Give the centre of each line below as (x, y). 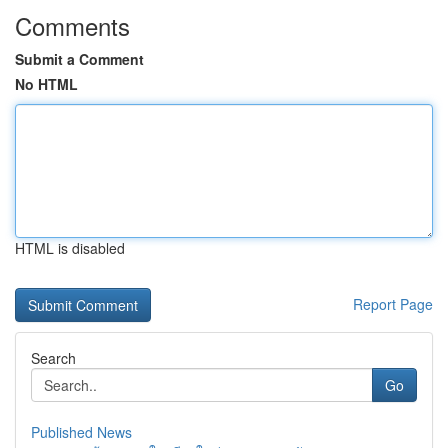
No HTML (46, 84)
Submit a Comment (79, 59)
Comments (72, 25)
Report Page (393, 304)
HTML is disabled (70, 248)
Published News (81, 432)
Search (53, 358)
